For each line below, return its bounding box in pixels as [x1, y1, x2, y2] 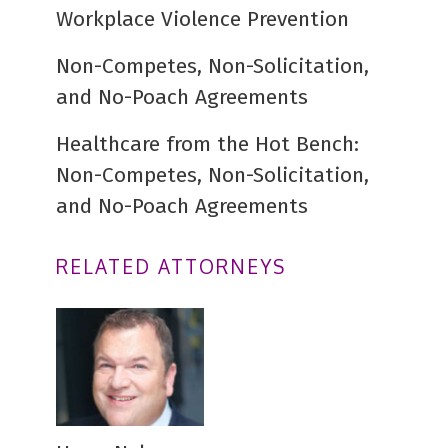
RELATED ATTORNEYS [56, 254, 286, 278]
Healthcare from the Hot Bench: [56, 131, 359, 157]
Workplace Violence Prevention [56, 6, 349, 32]
